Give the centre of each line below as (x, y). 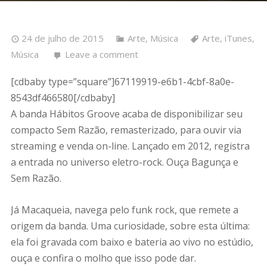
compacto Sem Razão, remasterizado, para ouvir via (126, 130)
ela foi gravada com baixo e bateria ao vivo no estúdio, (132, 242)
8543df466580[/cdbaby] (63, 98)
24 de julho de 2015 (62, 38)
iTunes (238, 38)
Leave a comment (101, 54)
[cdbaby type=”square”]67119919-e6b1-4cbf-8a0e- (122, 82)
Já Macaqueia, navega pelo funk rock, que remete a (124, 209)
